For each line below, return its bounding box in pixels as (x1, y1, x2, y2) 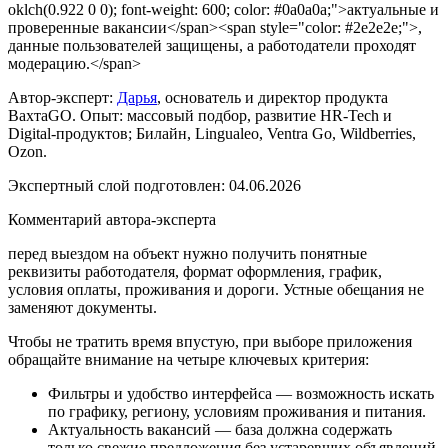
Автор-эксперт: (8, 88, 117, 106)
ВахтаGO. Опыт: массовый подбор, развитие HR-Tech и (8, 106, 392, 124)
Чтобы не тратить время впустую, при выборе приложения (8, 332, 412, 350)
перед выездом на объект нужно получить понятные (8, 244, 367, 262)
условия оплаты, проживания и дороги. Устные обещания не (8, 280, 424, 298)
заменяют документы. (8, 298, 157, 316)
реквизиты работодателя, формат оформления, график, (8, 262, 382, 280)
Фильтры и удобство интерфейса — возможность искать (48, 384, 434, 402)
